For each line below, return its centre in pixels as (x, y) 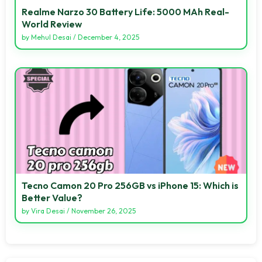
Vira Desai (48, 211)
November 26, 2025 (104, 211)
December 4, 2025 (108, 37)
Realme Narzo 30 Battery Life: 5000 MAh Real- (125, 11)
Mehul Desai (51, 37)
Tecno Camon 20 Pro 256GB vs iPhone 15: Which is (130, 185)
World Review (52, 24)
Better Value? (52, 197)
